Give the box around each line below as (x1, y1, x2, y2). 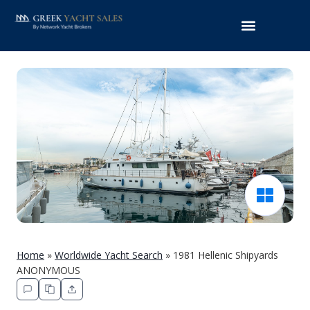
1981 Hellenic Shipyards (170, 248, 278, 262)
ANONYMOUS (17, 264, 80, 277)
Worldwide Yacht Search (55, 248, 163, 262)
